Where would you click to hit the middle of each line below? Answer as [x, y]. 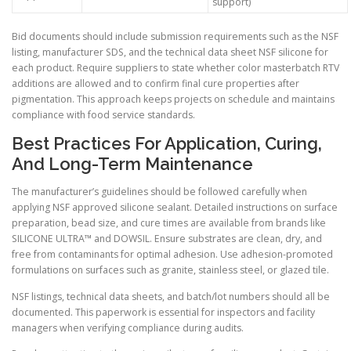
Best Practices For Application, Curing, [167, 144]
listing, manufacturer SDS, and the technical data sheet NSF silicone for [170, 52]
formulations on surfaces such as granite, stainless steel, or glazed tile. [170, 270]
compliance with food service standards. [103, 115]
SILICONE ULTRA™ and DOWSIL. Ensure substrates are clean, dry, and [167, 239]
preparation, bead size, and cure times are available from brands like [169, 223]
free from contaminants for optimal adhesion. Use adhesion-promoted [172, 255]
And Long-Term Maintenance [132, 164]
